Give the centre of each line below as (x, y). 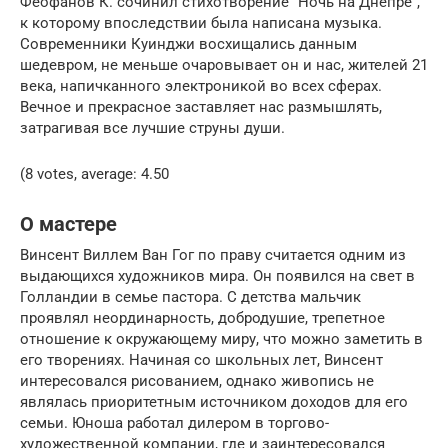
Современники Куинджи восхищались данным (188, 43)
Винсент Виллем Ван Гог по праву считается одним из (213, 254)
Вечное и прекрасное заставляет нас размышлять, (201, 106)
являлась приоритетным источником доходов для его (214, 401)
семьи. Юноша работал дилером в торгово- (174, 422)
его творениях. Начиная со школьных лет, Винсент (201, 359)
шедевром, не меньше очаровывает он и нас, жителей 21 (224, 64)
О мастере (68, 224)
